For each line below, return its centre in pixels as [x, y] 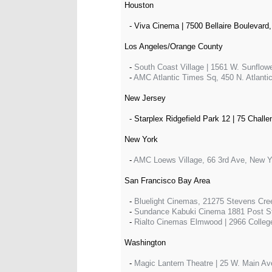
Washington [145, 243]
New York [141, 139]
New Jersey [145, 98]
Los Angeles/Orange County [174, 46]
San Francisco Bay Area [167, 181]
